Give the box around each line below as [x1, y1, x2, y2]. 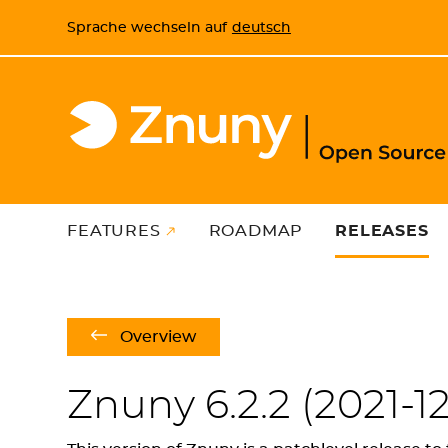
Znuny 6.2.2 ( [67, 385, 315, 426]
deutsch [231, 19, 291, 35]
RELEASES [335, 223, 429, 240]
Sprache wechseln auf [67, 19, 228, 35]
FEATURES [67, 223, 161, 240]
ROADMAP [208, 223, 304, 240]
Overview [119, 328, 196, 345]
